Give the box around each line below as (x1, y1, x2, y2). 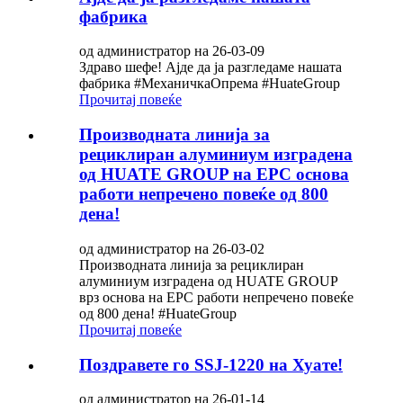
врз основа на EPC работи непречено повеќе (79, 289, 354, 305)
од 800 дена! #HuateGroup (79, 305, 237, 321)
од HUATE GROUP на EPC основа (79, 165, 349, 184)
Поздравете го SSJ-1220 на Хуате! (79, 354, 343, 374)
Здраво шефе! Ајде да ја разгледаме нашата (79, 59, 342, 76)
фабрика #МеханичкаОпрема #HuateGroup (79, 76, 340, 92)
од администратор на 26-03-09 (79, 43, 264, 59)
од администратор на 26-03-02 (79, 240, 264, 256)
